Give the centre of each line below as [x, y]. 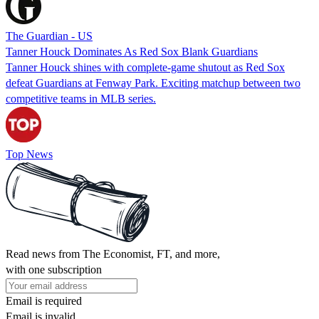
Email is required [44, 300]
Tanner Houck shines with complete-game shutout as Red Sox [145, 67]
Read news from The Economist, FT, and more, [113, 253]
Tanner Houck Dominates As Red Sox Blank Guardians [132, 51]
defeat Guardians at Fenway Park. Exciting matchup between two [153, 83]
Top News [29, 154]
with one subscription [54, 269]
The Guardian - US [49, 36]
